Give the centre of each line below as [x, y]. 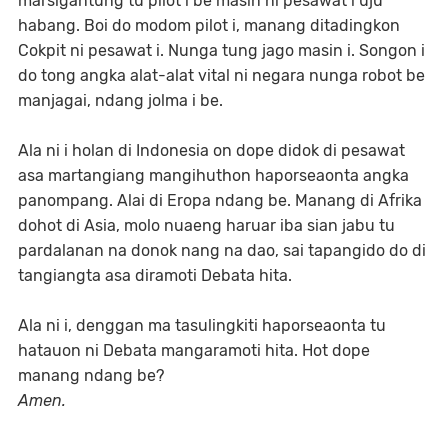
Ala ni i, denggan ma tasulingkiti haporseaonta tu [202, 325]
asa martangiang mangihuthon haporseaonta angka [213, 175]
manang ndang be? [91, 375]
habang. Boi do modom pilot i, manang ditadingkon [209, 25]
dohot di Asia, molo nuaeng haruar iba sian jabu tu [206, 225]
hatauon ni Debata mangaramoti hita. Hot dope [194, 350]
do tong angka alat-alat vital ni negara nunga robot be [221, 75]
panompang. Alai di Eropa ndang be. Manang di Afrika [220, 200]
